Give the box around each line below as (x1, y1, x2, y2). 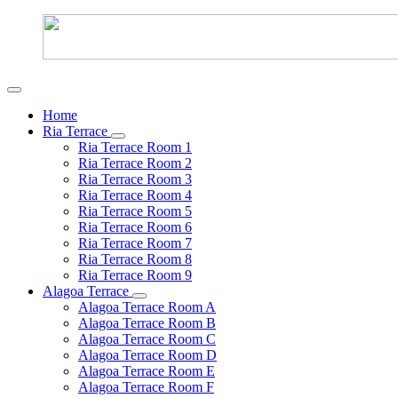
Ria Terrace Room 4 (78, 187, 192, 203)
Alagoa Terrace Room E (78, 363, 215, 378)
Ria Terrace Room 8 (78, 251, 192, 267)
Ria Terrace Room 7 (78, 235, 192, 251)
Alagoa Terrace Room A (78, 299, 216, 314)
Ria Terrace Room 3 (78, 171, 192, 187)
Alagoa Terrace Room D (78, 347, 217, 362)
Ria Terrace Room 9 (78, 267, 192, 283)
